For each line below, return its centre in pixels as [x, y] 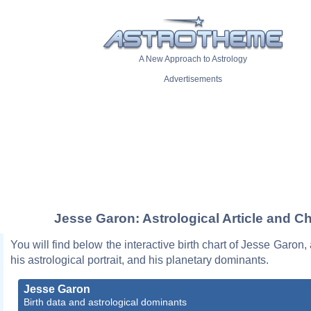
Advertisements [193, 79]
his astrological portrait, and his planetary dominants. [140, 260]
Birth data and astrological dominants [105, 302]
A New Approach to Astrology [193, 59]
